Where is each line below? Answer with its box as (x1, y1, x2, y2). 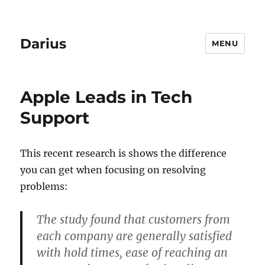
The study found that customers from (37, 212, 231, 227)
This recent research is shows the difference (20, 147, 227, 159)
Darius (20, 35, 67, 52)
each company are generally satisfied (37, 229, 232, 243)
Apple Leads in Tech (20, 87, 193, 107)
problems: (20, 180, 69, 192)
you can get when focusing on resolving (20, 164, 206, 176)
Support (20, 108, 90, 128)
